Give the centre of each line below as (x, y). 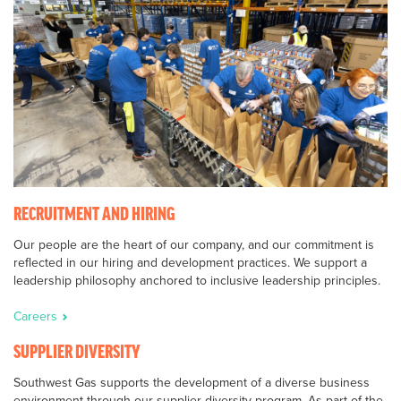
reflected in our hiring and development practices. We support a (190, 262)
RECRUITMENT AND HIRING (94, 215)
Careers (37, 316)
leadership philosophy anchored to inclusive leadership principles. (197, 280)
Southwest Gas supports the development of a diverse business (192, 382)
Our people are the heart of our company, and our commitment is (194, 244)
